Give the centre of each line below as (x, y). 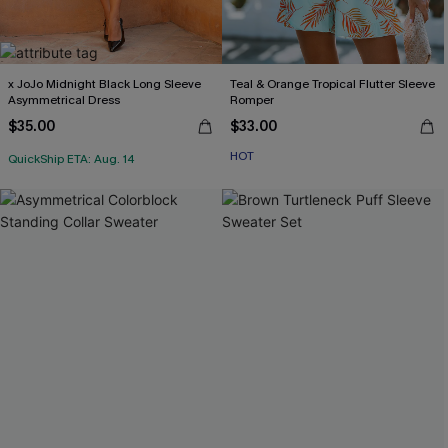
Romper (252, 100)
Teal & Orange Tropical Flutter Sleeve (332, 84)
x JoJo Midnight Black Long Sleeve (104, 84)
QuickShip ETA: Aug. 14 (71, 159)
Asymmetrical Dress (64, 100)
